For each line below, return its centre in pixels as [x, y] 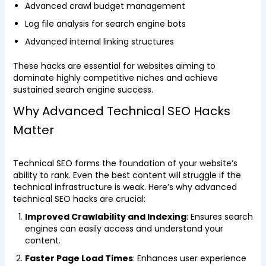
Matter [33, 130]
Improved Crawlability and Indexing [105, 217]
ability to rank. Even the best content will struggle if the [127, 175]
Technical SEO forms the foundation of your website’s [125, 163]
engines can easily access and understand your [124, 229]
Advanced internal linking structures [99, 42]
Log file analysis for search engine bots [105, 24]
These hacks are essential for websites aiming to [114, 66]
